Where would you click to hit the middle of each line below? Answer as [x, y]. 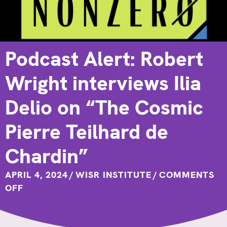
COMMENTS [187, 175]
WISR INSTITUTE [113, 175]
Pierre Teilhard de [87, 132]
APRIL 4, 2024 [36, 175]
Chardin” [47, 156]
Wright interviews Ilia [103, 83]
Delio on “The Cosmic [104, 108]
